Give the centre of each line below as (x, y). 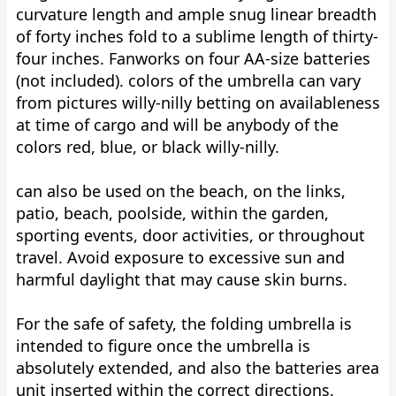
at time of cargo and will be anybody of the (177, 125)
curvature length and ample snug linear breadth (196, 14)
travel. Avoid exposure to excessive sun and (180, 257)
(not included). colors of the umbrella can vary (188, 80)
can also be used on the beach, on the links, (181, 191)
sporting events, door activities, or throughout (190, 235)
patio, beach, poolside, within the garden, (172, 213)
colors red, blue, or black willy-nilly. (148, 147)
